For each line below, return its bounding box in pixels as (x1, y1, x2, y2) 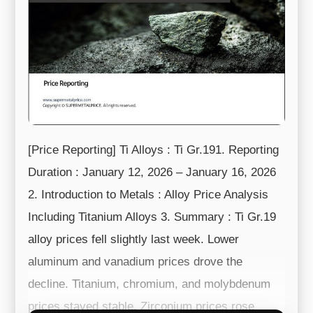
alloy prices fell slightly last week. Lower (28, 232, 240, 246)
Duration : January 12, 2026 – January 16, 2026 (28, 165, 277, 179)
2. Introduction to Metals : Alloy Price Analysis (28, 187, 269, 201)
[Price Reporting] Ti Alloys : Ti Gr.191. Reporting (28, 143, 279, 156)
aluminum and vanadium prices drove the (28, 254, 243, 268)
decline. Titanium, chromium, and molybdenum (28, 277, 271, 291)
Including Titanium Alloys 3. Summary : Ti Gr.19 (28, 210, 277, 224)
